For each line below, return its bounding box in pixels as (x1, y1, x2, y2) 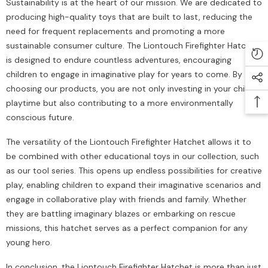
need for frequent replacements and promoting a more (6, 26, 225, 37)
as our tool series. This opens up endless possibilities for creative (6, 165, 262, 176)
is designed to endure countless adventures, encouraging (6, 54, 232, 66)
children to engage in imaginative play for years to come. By (6, 69, 242, 80)
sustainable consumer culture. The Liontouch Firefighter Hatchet (6, 40, 259, 51)
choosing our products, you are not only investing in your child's (6, 83, 258, 95)
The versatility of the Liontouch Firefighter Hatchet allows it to (6, 136, 251, 148)
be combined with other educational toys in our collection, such (6, 151, 259, 162)
